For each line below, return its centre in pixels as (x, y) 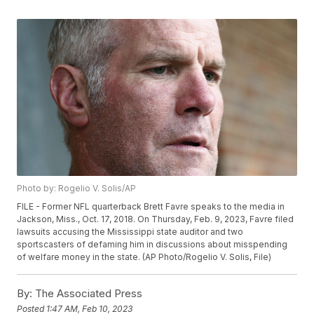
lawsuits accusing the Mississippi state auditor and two (130, 232)
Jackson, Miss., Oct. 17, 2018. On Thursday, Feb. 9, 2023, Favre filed (156, 219)
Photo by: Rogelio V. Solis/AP (77, 189)
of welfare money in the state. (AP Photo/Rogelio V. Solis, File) (144, 257)
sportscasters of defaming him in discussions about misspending (152, 245)
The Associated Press (88, 294)
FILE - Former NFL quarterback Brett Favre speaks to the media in (151, 207)
